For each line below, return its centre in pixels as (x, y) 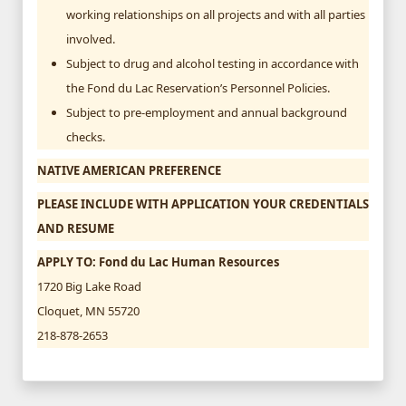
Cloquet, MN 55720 (88, 310)
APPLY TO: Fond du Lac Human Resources (158, 261)
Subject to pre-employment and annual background (207, 112)
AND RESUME (76, 228)
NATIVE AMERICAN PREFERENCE (129, 170)
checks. (86, 136)
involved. (91, 39)
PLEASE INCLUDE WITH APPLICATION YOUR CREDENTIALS (203, 203)
